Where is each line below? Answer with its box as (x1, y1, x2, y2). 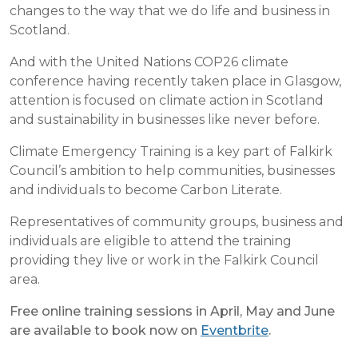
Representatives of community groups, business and (10, 214, 344, 229)
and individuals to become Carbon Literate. (10, 182, 285, 197)
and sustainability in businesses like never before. (10, 112, 320, 127)
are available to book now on (10, 323, 201, 338)
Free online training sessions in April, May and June (10, 304, 335, 319)
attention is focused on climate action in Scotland (10, 93, 324, 108)
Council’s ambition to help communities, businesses (10, 163, 335, 178)
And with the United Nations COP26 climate (10, 54, 288, 70)
